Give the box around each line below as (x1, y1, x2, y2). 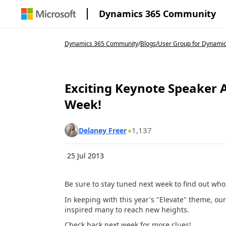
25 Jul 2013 (67, 151, 104, 160)
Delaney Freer (78, 125, 127, 135)
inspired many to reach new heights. (64, 204, 189, 214)
